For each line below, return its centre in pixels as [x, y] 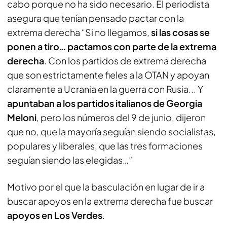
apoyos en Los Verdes [55, 215]
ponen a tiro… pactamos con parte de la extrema [112, 46]
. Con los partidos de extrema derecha [125, 61]
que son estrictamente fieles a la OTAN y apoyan [108, 75]
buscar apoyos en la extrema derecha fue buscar [110, 201]
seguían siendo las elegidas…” [70, 160]
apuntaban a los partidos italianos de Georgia [105, 103]
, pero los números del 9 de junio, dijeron [121, 117]
